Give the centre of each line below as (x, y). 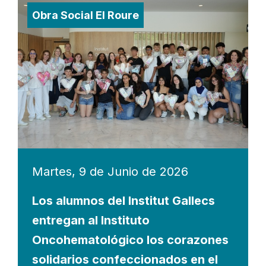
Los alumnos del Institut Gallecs (123, 201)
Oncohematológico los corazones (130, 240)
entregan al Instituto (91, 221)
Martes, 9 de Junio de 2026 (110, 172)
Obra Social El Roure (85, 15)
